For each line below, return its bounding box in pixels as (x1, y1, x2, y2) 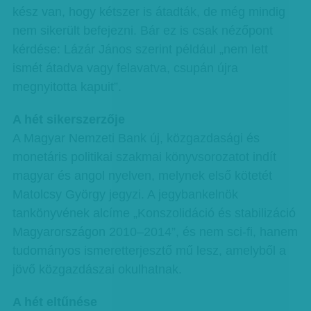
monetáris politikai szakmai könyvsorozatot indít (12, 150, 276, 164)
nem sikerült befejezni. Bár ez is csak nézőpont (12, 24, 273, 37)
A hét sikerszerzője (12, 112, 125, 126)
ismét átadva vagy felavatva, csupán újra (12, 61, 238, 75)
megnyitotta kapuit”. (12, 80, 121, 94)
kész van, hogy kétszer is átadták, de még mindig (12, 5, 285, 19)
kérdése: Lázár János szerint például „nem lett (12, 42, 268, 56)
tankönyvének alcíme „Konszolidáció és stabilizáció (12, 206, 296, 220)
